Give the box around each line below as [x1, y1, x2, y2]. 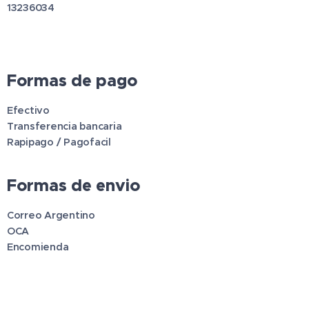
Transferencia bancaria [7, 119, 122, 132]
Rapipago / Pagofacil [7, 135, 111, 148]
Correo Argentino [7, 208, 95, 221]
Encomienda [7, 240, 69, 253]
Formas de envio [7, 175, 140, 196]
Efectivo [7, 103, 50, 117]
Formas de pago [7, 70, 137, 91]
